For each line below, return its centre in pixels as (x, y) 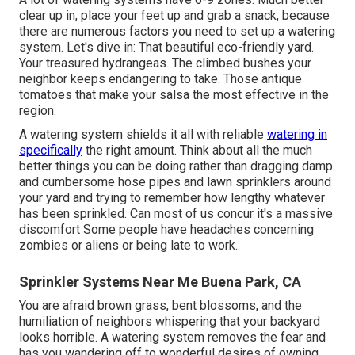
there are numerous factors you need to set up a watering (177, 31)
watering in (297, 134)
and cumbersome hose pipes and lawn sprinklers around (175, 181)
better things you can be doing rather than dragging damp (176, 166)
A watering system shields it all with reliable (143, 134)
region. (38, 110)
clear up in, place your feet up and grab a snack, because (174, 15)
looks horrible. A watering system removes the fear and (172, 337)
